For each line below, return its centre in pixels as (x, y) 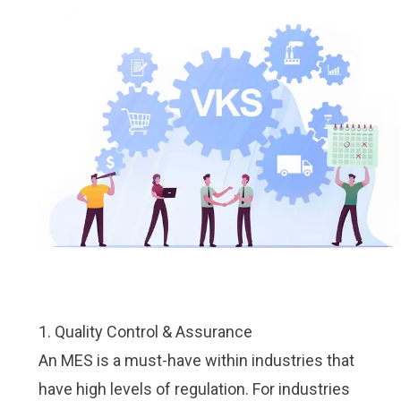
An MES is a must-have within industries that (196, 360)
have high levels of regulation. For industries (194, 389)
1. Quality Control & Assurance (145, 332)
